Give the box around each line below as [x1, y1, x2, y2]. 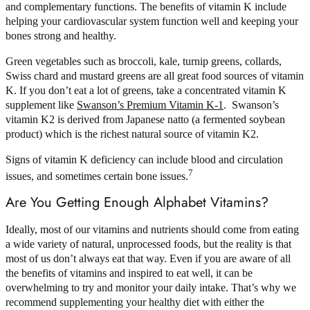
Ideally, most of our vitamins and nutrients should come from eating [6, 223, 299, 235]
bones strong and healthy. [6, 30, 116, 42]
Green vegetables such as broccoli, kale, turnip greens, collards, [6, 55, 282, 68]
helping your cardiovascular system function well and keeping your [6, 15, 298, 28]
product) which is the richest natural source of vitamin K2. [6, 128, 259, 140]
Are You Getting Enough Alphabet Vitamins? [6, 192, 268, 213]
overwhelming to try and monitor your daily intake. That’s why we [6, 281, 296, 293]
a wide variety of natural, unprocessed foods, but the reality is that [6, 237, 291, 250]
